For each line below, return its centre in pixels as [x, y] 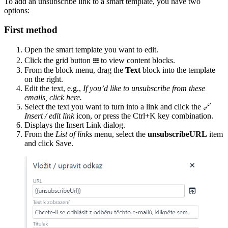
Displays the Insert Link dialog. [75, 125]
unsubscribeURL [177, 134]
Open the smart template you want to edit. [91, 50]
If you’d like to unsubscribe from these [144, 89]
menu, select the [120, 134]
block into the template [178, 70]
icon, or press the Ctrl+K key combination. [144, 116]
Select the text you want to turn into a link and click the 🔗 [118, 107]
